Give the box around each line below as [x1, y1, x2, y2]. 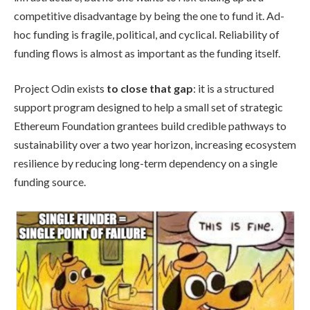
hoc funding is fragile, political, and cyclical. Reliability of [14, 27, 280, 41]
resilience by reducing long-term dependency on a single [14, 156, 277, 170]
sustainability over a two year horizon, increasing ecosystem [14, 138, 296, 152]
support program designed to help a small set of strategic [14, 100, 283, 114]
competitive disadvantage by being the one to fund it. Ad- [14, 8, 284, 22]
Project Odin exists [14, 82, 107, 95]
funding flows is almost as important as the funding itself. [14, 46, 280, 60]
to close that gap [107, 82, 193, 95]
